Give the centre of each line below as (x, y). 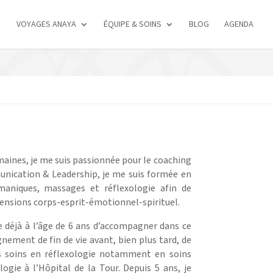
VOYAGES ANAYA (46, 24)
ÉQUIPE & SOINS (133, 24)
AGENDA (239, 24)
